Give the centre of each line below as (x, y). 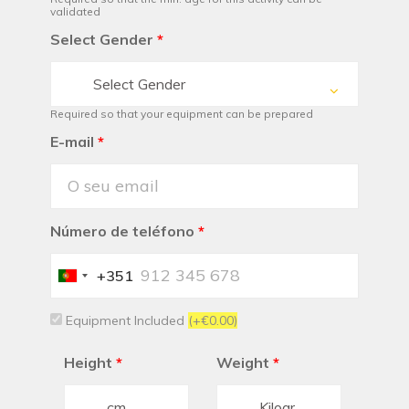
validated (75, 12)
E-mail (72, 142)
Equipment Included (125, 321)
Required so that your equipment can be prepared (182, 114)
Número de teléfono (122, 231)
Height (88, 363)
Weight (243, 363)
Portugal (94, 276)
